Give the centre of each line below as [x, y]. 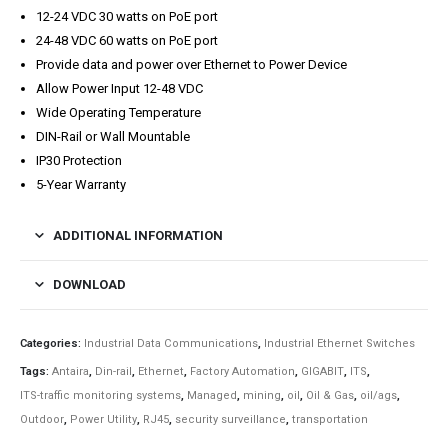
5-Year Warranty [81, 184]
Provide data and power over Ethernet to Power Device [191, 64]
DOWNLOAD [89, 284]
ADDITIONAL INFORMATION [138, 235]
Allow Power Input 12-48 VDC [119, 88]
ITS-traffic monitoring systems [100, 395]
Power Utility [103, 419]
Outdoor [42, 419]
